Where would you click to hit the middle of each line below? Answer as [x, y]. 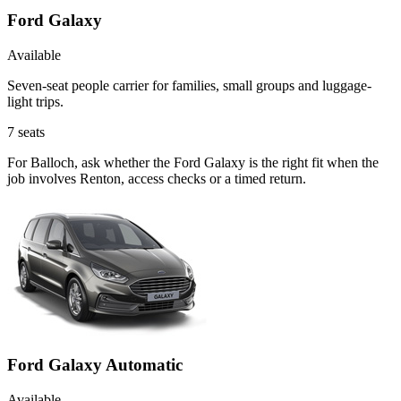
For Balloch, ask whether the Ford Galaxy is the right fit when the [193, 162]
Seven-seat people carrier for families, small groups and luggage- [189, 85]
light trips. [35, 101]
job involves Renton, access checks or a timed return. [157, 178]
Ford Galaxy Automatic [95, 365]
